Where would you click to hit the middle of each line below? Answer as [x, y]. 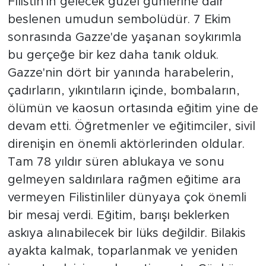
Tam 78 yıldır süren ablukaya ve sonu [116, 162]
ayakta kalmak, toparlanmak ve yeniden [123, 251]
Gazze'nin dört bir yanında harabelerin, [121, 73]
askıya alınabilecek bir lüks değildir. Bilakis [126, 234]
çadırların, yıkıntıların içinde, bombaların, [123, 91]
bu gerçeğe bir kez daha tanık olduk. [113, 56]
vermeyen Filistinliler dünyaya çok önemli [127, 198]
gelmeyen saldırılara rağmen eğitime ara [124, 180]
